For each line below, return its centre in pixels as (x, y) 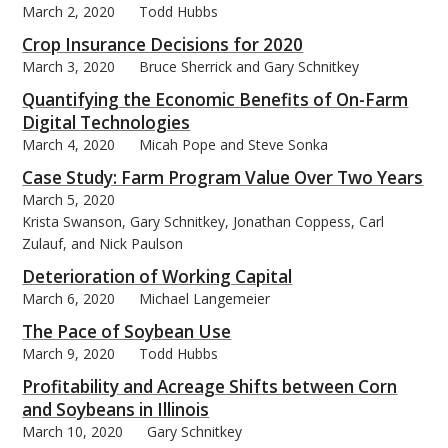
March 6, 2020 (69, 298)
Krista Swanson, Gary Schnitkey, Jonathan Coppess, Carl (203, 221)
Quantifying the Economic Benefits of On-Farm (215, 99)
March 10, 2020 (73, 431)
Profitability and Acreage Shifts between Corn (210, 386)
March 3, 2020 (69, 66)
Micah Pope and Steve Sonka (234, 144)
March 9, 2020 (69, 353)
